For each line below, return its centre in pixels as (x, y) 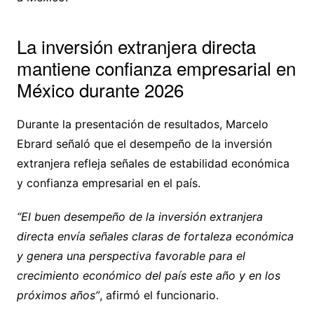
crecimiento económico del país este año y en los (148, 276)
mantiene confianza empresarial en (156, 68)
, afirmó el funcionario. (159, 295)
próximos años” (58, 295)
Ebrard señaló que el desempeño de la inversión (144, 144)
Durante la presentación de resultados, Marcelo (142, 124)
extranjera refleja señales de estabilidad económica (153, 164)
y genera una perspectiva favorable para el (131, 256)
